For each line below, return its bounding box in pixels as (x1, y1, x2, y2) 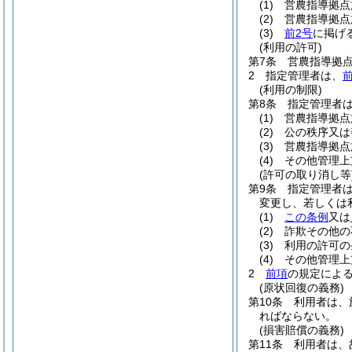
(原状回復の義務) (259, 281, 344, 294)
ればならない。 (259, 310, 336, 322)
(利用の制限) (259, 83, 322, 96)
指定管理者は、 (266, 69, 343, 82)
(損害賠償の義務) (259, 324, 344, 336)
